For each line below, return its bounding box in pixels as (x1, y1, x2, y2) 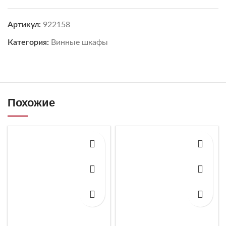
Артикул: (8, 20, 43, 29)
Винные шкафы (51, 38, 108, 46)
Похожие (8, 96, 55, 109)
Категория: (8, 38, 49, 46)
